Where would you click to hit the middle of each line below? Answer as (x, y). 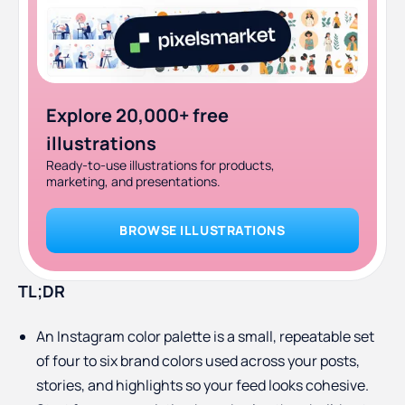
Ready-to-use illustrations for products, (160, 165)
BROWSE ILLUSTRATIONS (202, 231)
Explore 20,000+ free (137, 115)
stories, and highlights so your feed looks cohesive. (202, 385)
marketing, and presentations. (133, 181)
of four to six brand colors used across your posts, (198, 360)
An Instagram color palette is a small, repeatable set (205, 336)
